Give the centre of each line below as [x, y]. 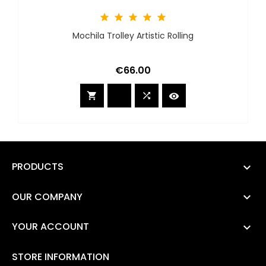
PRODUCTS [38, 167]
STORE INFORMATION [61, 256]
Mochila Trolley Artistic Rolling [133, 36]
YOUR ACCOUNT [50, 227]
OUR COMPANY [47, 197]
